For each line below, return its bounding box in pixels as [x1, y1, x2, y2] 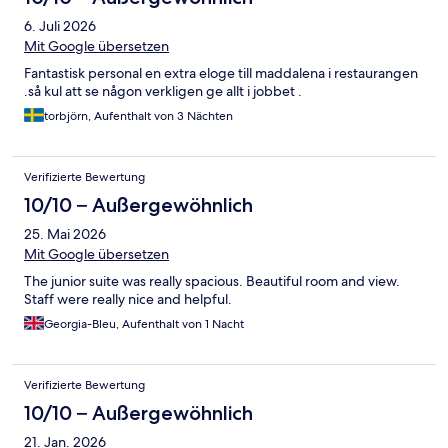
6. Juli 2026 [24, 16, 96, 35]
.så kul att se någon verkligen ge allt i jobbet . [24, 81, 302, 100]
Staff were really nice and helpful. [24, 289, 232, 308]
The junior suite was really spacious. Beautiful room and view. [24, 271, 400, 290]
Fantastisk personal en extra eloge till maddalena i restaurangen [24, 63, 418, 82]
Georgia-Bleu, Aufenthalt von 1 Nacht [44, 315, 244, 332]
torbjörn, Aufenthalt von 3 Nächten [44, 107, 233, 124]
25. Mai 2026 [24, 224, 106, 243]
